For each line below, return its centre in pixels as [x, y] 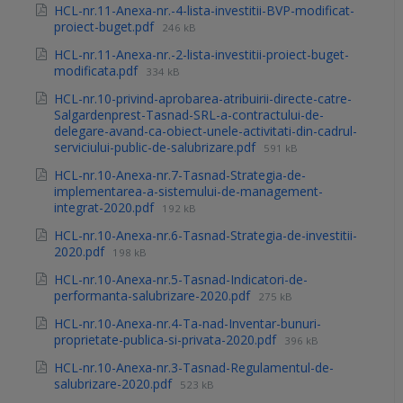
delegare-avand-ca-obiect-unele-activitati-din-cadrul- [206, 131]
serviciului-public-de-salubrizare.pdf [157, 148]
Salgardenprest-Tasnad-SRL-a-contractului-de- [189, 115]
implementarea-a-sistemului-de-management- [188, 192]
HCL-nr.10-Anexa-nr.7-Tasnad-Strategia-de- [180, 175]
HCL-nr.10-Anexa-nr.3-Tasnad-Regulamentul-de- [194, 368]
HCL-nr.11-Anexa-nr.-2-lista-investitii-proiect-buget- [201, 55]
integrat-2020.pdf [106, 208]
